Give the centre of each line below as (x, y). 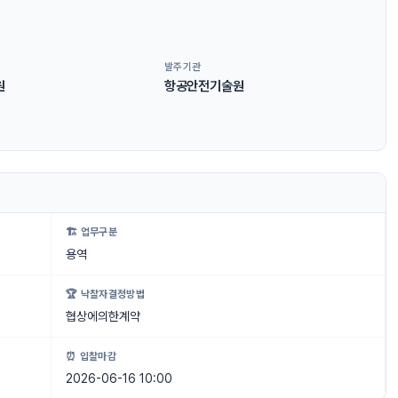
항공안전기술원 (204, 86)
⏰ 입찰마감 (92, 357)
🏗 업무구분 (92, 232)
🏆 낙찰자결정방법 (106, 295)
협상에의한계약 (103, 317)
